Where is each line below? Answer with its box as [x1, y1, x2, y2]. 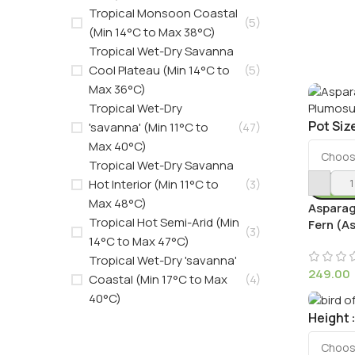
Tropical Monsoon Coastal [89, 5, 238, 21]
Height [307, 308, 349, 326]
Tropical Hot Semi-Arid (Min [89, 214, 239, 231]
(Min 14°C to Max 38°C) [89, 24, 216, 40]
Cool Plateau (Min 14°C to [89, 62, 230, 78]
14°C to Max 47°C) [89, 233, 189, 250]
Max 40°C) [89, 138, 147, 155]
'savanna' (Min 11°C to [89, 119, 208, 136]
